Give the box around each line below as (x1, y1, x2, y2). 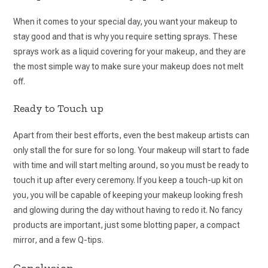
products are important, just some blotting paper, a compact (13, 220, 240, 230)
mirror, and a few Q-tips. (13, 234, 104, 245)
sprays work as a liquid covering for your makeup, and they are (13, 46, 246, 56)
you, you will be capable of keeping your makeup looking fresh (13, 190, 243, 200)
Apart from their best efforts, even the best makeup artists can (13, 130, 250, 140)
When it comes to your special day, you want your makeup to (13, 16, 238, 26)
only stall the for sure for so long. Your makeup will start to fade (13, 145, 250, 155)
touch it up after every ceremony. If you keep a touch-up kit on (13, 175, 243, 185)
